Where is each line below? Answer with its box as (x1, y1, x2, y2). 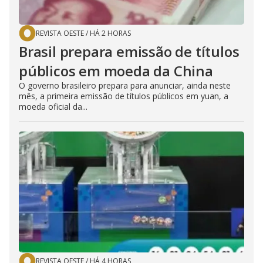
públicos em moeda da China (19, 61, 213, 81)
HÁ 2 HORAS (90, 28, 131, 39)
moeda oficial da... (19, 101, 87, 113)
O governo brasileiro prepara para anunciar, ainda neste (19, 80, 231, 92)
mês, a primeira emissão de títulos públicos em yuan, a (19, 90, 228, 102)
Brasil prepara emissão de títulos (19, 42, 240, 62)
